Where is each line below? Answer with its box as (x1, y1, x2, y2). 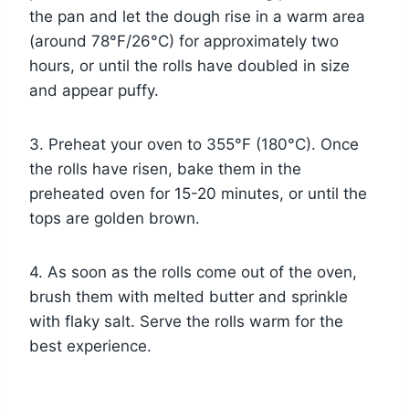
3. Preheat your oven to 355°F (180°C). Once (29, 135, 359, 154)
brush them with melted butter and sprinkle (29, 288, 348, 307)
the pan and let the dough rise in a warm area (29, 7, 365, 26)
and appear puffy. (29, 81, 159, 100)
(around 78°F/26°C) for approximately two (29, 32, 339, 51)
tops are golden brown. (29, 209, 200, 228)
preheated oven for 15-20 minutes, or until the (29, 184, 367, 204)
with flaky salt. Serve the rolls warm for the (29, 312, 343, 331)
